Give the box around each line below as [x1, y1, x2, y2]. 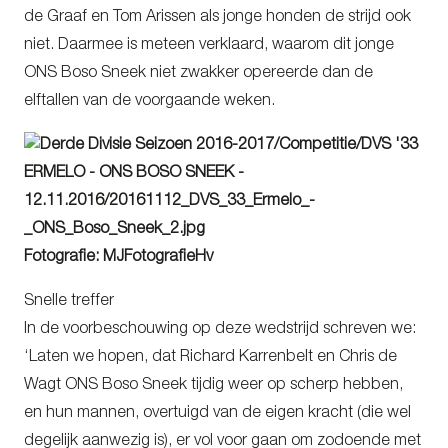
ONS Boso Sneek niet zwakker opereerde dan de [24, 65, 373, 82]
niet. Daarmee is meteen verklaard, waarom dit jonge [24, 37, 394, 54]
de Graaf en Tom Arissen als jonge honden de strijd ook [24, 9, 411, 26]
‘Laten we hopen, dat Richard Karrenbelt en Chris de [24, 349, 397, 366]
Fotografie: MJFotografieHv [24, 249, 213, 266]
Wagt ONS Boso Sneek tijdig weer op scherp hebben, [24, 377, 403, 394]
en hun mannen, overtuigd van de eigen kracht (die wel [24, 405, 411, 422]
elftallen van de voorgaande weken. [24, 93, 275, 110]
